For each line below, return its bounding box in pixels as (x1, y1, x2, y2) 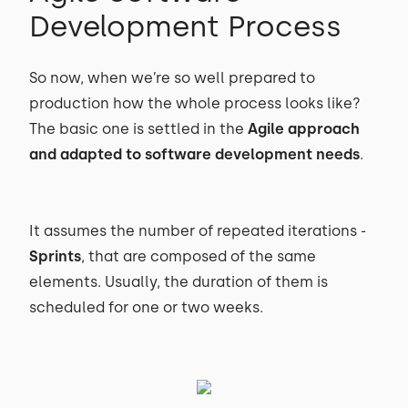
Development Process (29, 9, 350, 44)
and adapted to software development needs (29, 146, 360, 163)
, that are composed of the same (81, 248, 316, 265)
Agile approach (248, 120, 360, 138)
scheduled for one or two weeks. (29, 299, 267, 316)
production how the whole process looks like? (29, 95, 361, 112)
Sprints (29, 248, 81, 265)
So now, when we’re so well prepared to (29, 69, 315, 87)
